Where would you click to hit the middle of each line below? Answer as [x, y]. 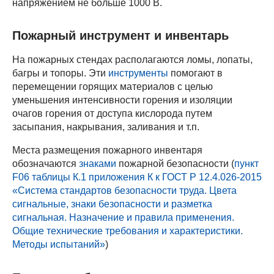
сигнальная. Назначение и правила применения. [123, 218]
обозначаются [46, 164]
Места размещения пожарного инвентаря [107, 150]
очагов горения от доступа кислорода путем [112, 114]
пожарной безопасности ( [175, 164]
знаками [98, 164]
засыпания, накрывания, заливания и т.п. [106, 127]
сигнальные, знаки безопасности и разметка [112, 204]
